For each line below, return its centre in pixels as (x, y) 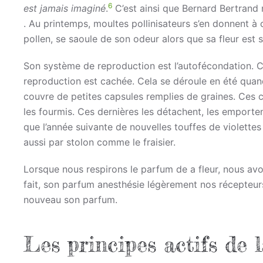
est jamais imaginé (65, 8)
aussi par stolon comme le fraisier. (100, 142)
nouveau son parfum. (70, 199)
